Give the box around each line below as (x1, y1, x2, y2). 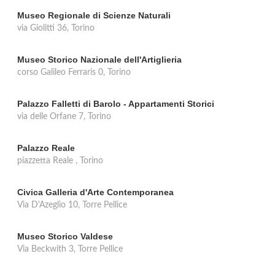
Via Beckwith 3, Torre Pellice (17, 245, 123, 254)
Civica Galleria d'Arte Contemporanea (17, 187, 174, 197)
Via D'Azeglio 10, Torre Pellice (17, 201, 127, 209)
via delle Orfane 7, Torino (17, 112, 111, 121)
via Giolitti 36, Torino (17, 24, 95, 33)
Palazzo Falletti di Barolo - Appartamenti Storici (17, 99, 214, 109)
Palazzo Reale (17, 143, 75, 153)
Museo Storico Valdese (17, 231, 113, 241)
